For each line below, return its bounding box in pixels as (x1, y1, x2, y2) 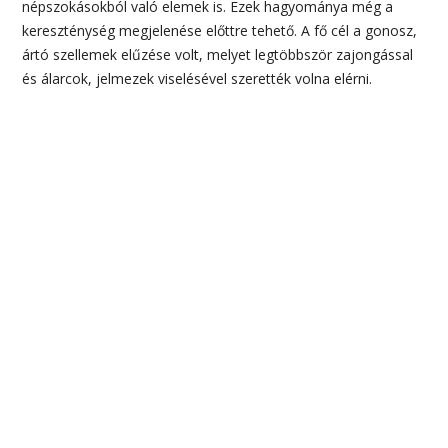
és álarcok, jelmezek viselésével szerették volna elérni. (22, 69, 373, 89)
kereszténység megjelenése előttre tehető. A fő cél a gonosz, (22, 21, 418, 41)
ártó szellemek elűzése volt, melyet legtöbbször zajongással (22, 45, 414, 65)
